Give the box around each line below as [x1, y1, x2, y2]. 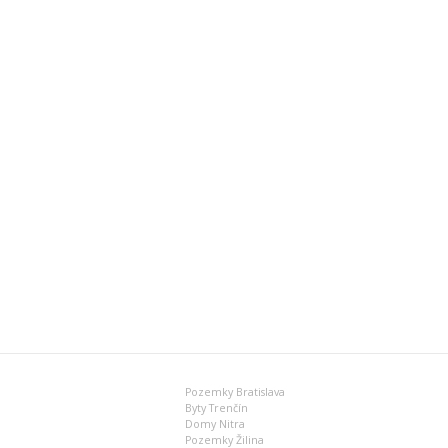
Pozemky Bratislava [185, 385, 286, 399]
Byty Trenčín [185, 401, 249, 415]
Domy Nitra [185, 417, 246, 431]
